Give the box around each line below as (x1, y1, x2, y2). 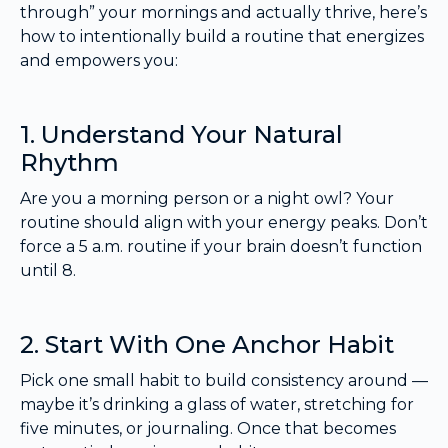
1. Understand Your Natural (20, 119, 343, 149)
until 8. (20, 260, 76, 280)
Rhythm (20, 147, 119, 177)
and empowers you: (20, 50, 178, 70)
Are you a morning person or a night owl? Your (20, 188, 394, 208)
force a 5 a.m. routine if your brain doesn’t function (20, 236, 422, 256)
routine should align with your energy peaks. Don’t (20, 212, 428, 232)
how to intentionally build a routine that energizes (20, 26, 424, 46)
